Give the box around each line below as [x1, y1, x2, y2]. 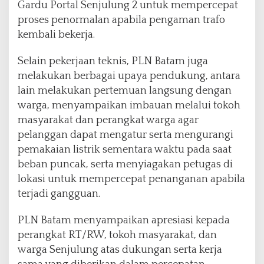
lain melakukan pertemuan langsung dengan [18, 84, 232, 97]
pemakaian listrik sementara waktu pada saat [18, 143, 232, 156]
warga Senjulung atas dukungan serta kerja [18, 243, 222, 256]
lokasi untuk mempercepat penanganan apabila [18, 173, 245, 185]
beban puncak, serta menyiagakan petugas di [18, 158, 233, 170]
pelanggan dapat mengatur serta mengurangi [18, 128, 233, 141]
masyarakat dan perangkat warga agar [18, 114, 199, 126]
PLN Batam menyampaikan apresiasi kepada [18, 214, 230, 226]
